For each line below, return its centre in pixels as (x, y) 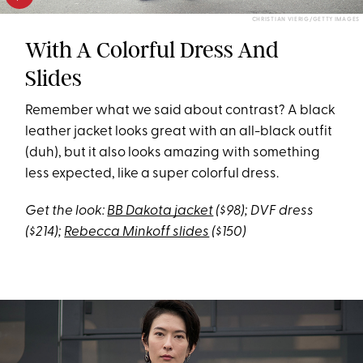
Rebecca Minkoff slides (137, 232)
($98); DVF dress (264, 211)
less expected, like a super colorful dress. (152, 173)
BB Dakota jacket (160, 211)
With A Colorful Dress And (152, 49)
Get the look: (66, 211)
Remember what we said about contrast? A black (181, 110)
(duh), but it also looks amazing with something (173, 152)
